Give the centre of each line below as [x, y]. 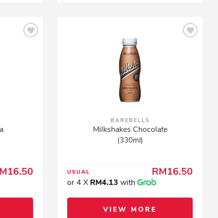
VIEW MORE [130, 209]
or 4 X [79, 182]
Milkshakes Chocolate [130, 129]
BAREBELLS [130, 120]
